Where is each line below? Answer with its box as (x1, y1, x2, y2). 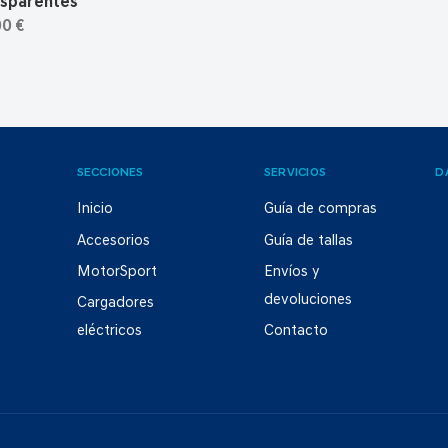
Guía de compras (263, 202, 377, 218)
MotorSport (76, 264, 157, 280)
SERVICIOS (263, 167, 327, 180)
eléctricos (76, 324, 142, 340)
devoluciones (263, 292, 352, 308)
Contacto (263, 324, 328, 340)
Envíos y (263, 264, 320, 280)
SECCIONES (76, 167, 144, 180)
